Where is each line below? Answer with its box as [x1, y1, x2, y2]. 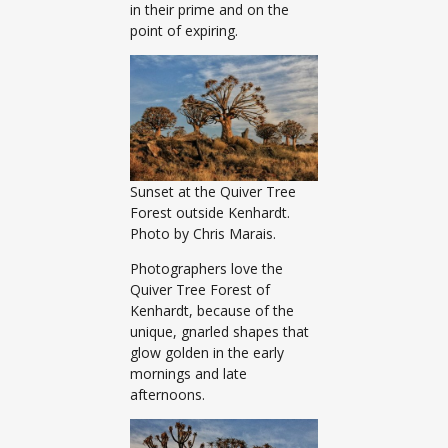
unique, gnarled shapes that [130, 321, 309, 341]
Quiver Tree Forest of [130, 279, 270, 299]
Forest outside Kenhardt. [130, 202, 290, 222]
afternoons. [130, 384, 209, 404]
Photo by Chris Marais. [130, 223, 276, 243]
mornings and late [130, 363, 247, 383]
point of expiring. [130, 20, 238, 40]
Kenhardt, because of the [130, 300, 294, 320]
